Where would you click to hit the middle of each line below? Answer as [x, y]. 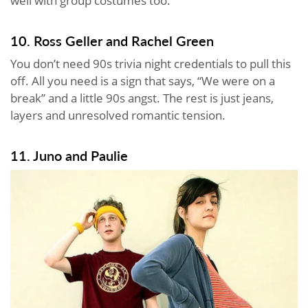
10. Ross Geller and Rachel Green [112, 40]
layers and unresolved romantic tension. [118, 115]
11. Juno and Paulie [69, 155]
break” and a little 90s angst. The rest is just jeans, [142, 98]
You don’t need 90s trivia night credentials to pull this [151, 63]
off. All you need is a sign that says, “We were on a [143, 80]
